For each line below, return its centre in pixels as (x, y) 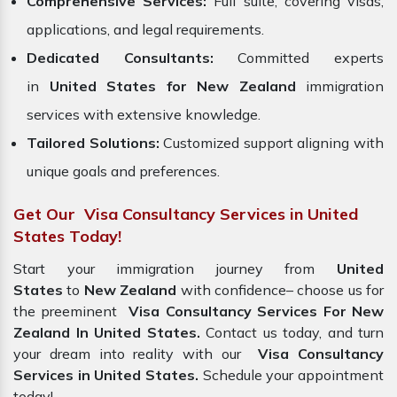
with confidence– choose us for (280, 290)
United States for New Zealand (172, 86)
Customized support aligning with (274, 143)
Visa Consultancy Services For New (253, 311)
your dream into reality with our (132, 354)
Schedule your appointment (293, 375)
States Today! (67, 237)
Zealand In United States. (109, 333)
